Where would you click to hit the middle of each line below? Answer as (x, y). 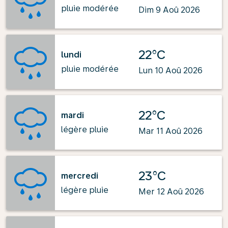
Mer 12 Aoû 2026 (171, 192)
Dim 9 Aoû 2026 (169, 10)
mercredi (80, 176)
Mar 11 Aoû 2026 (170, 131)
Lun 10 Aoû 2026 (170, 70)
